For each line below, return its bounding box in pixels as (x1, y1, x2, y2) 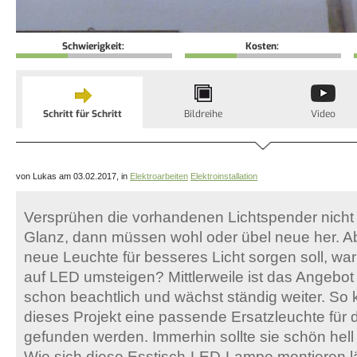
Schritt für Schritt (43, 108, 122, 120)
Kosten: (245, 40, 281, 53)
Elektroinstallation (190, 171, 257, 181)
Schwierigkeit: (61, 40, 127, 53)
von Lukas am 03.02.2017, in (16, 171, 130, 181)
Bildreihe (183, 108, 222, 120)
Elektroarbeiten (130, 171, 188, 181)
